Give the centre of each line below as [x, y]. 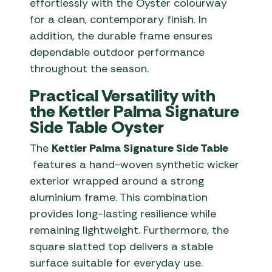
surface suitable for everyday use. [117, 263]
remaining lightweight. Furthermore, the [130, 230]
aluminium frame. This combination [119, 198]
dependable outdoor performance [117, 53]
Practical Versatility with [123, 96]
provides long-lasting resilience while [123, 214]
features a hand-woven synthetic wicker [135, 165]
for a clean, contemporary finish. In [119, 20]
